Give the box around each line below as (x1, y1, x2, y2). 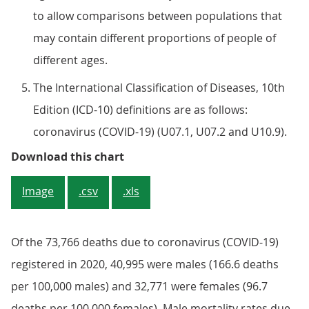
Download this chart (11, 149, 124, 164)
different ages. (33, 52, 108, 68)
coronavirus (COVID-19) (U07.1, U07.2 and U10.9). (33, 124, 287, 139)
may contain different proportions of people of (33, 30, 276, 46)
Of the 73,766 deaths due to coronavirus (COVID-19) (11, 235, 279, 250)
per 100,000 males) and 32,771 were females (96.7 (11, 279, 268, 294)
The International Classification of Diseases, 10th (33, 80, 285, 95)
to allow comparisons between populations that (33, 8, 282, 23)
